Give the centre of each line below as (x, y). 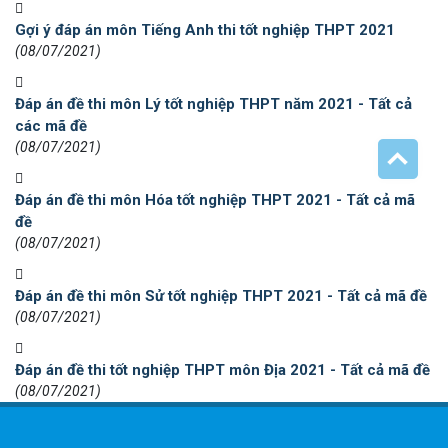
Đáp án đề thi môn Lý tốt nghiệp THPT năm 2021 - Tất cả (213, 104)
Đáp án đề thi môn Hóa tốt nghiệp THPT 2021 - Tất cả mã (215, 200)
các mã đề (51, 126)
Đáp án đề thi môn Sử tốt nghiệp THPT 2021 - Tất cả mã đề (221, 296)
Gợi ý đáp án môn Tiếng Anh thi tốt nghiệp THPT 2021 (205, 30)
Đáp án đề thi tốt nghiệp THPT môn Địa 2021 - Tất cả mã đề (222, 370)
